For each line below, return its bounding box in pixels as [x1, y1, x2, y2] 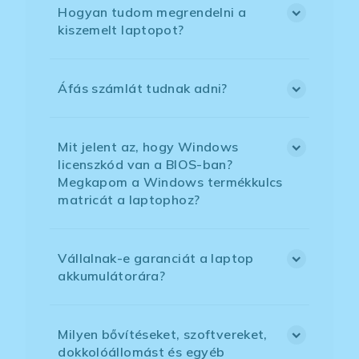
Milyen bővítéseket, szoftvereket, [58, 326, 268, 343]
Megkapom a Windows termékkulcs [58, 174, 283, 191]
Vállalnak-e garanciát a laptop [58, 250, 254, 267]
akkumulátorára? [58, 268, 166, 284]
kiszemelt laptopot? [58, 22, 184, 38]
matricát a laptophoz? [58, 192, 200, 208]
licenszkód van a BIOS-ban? [58, 156, 233, 173]
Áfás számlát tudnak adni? [58, 80, 228, 97]
